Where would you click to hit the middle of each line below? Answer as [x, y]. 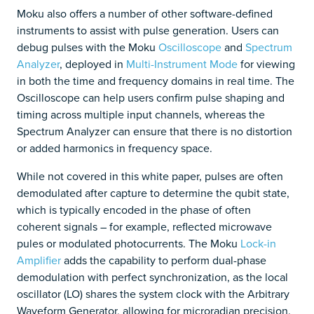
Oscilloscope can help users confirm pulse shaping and [151, 98]
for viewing [266, 64]
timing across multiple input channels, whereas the [141, 115]
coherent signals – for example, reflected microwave [144, 227]
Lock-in [258, 244]
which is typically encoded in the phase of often [134, 210]
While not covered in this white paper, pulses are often [150, 176]
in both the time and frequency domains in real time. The [156, 81]
